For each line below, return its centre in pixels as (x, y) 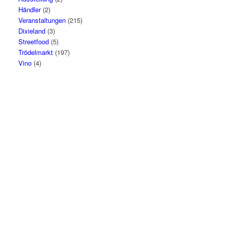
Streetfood (34, 41)
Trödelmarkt (36, 52)
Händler (30, 9)
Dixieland (32, 31)
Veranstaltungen (42, 20)
